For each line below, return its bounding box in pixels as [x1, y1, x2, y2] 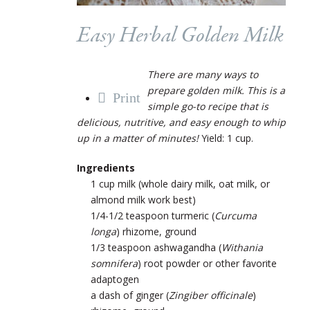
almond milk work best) [91, 192, 196, 206]
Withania [221, 240, 263, 254]
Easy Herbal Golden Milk [77, 20, 284, 51]
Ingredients [77, 161, 135, 174]
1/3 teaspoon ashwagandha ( [91, 240, 221, 254]
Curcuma [215, 208, 257, 222]
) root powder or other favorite [138, 256, 277, 270]
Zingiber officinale [169, 288, 253, 302]
